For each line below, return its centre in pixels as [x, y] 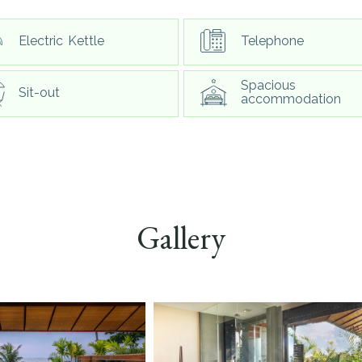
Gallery [181, 238]
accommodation [291, 99]
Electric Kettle [61, 40]
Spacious [268, 85]
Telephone [272, 40]
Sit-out [39, 92]
